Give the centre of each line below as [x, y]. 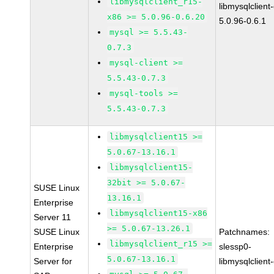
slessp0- [235, 246]
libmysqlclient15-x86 [159, 213]
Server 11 [53, 217]
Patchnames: [245, 232]
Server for [53, 261]
